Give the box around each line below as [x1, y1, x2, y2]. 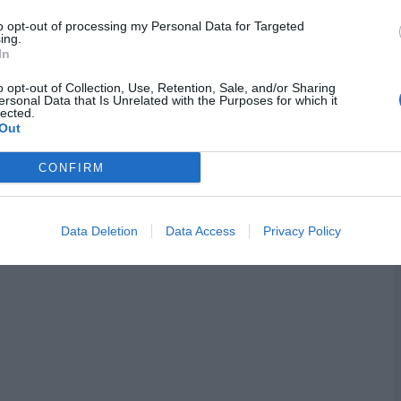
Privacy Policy [262, 224, 341, 238]
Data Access [165, 224, 235, 238]
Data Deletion [60, 224, 138, 238]
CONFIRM [38, 160, 105, 175]
